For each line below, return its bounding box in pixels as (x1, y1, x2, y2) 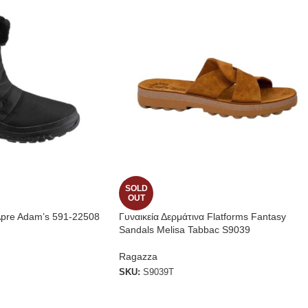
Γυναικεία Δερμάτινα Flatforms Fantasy (119, 211, 286, 223)
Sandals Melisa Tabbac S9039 (119, 224, 250, 236)
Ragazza (119, 251, 157, 263)
